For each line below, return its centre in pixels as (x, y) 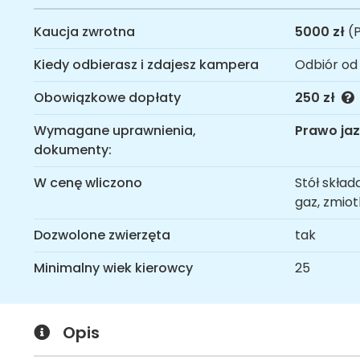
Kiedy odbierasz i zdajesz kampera (146, 64)
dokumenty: (73, 149)
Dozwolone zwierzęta (102, 235)
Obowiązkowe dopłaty (107, 97)
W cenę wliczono (88, 182)
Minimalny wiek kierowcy (113, 268)
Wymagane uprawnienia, (115, 130)
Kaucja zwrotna (84, 31)
